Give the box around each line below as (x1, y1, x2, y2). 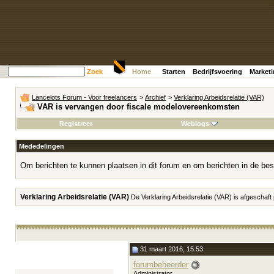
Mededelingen (19, 143, 64, 150)
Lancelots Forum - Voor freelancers (32, 94, 137, 101)
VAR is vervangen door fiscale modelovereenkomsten (37, 102, 240, 111)
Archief (145, 94, 166, 101)
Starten (162, 68, 185, 75)
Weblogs (180, 120, 209, 127)
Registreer (59, 120, 92, 127)
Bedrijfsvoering (193, 68, 242, 75)
